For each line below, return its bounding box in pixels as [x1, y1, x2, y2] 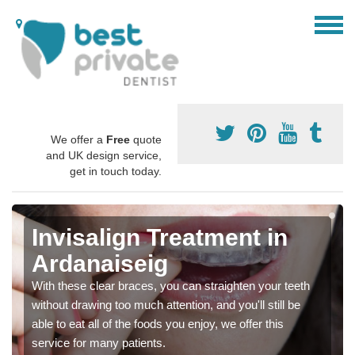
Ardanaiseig [32, 250, 168, 277]
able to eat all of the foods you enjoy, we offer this [32, 317, 284, 331]
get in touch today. [70, 165, 162, 178]
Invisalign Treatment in [32, 224, 288, 251]
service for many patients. [32, 336, 166, 350]
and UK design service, [46, 149, 162, 162]
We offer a [51, 133, 106, 147]
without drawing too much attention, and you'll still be [32, 298, 300, 312]
